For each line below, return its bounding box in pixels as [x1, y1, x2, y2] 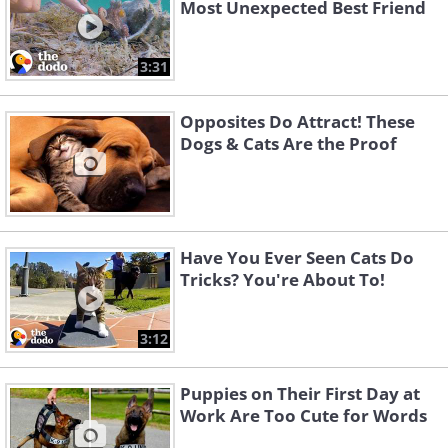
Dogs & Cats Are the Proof [180, 132, 397, 156]
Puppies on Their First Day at [180, 382, 420, 406]
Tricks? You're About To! [180, 268, 385, 292]
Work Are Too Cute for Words [180, 404, 427, 428]
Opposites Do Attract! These [180, 110, 415, 134]
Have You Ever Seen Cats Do [180, 246, 414, 270]
